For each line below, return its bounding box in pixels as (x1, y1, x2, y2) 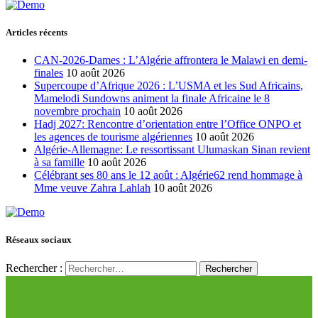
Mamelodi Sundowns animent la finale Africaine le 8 (34, 92, 270, 104)
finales (34, 66, 63, 79)
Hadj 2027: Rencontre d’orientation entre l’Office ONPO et (34, 117, 301, 130)
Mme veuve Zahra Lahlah (34, 181, 150, 194)
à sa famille (34, 155, 84, 168)
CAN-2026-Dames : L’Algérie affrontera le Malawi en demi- (34, 53, 307, 66)
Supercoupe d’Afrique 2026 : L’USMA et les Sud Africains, (34, 79, 303, 92)
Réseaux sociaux (6, 234, 72, 246)
